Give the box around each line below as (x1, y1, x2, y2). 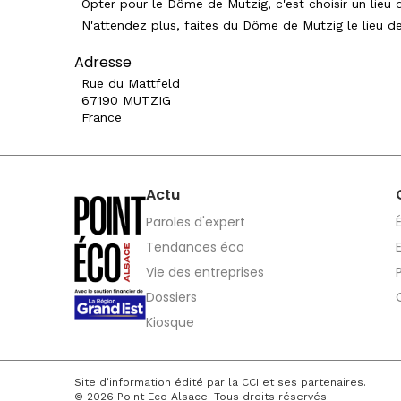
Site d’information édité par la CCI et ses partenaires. (74, 376, 366, 388)
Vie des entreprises (146, 263, 264, 281)
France (81, 110, 122, 124)
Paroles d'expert (146, 213, 245, 231)
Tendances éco (146, 238, 244, 256)
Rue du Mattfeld (81, 76, 180, 90)
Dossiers (146, 288, 197, 306)
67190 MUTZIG (81, 93, 171, 107)
